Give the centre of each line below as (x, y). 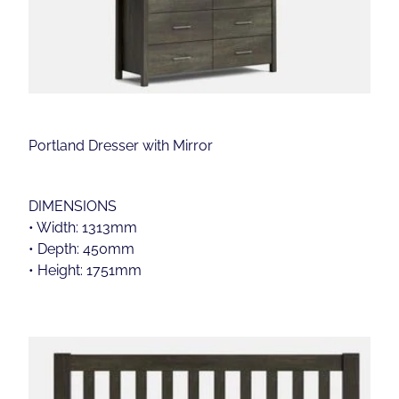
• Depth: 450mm (81, 248)
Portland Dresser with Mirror (121, 145)
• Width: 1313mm (83, 227)
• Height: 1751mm (85, 269)
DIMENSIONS (73, 205)
